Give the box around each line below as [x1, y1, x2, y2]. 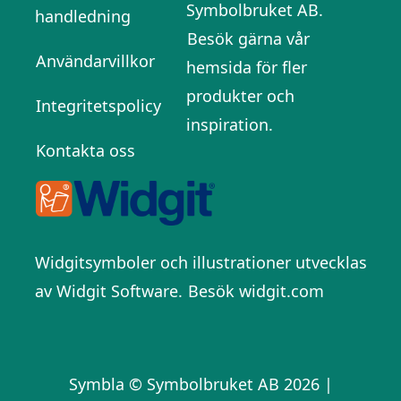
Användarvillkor [35, 49, 155, 72]
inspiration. [185, 113, 273, 135]
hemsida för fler [185, 55, 307, 78]
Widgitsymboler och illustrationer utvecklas [34, 252, 367, 274]
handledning [34, 4, 131, 27]
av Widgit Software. [34, 280, 187, 303]
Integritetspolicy [35, 94, 161, 116]
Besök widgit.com [187, 280, 324, 303]
